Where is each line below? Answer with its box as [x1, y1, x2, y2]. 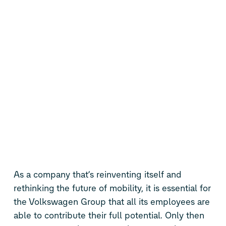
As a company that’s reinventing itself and [13, 168, 182, 180]
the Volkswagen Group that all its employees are [13, 196, 210, 207]
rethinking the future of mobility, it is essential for [13, 182, 211, 194]
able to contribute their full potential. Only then [13, 209, 204, 221]
